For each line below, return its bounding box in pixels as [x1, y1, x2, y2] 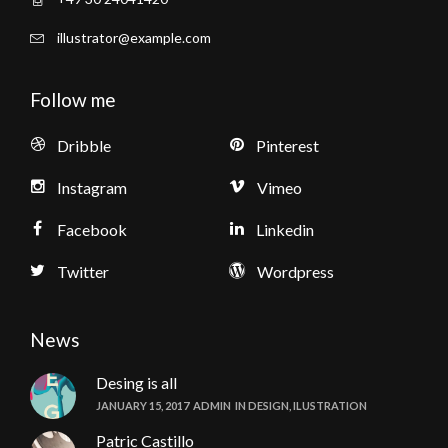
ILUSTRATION [293, 399, 367, 412]
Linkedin [256, 220, 314, 239]
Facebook [57, 220, 127, 239]
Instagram [57, 178, 127, 197]
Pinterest [256, 136, 319, 155]
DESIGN [248, 399, 289, 412]
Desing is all [96, 373, 177, 392]
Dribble [57, 136, 111, 155]
